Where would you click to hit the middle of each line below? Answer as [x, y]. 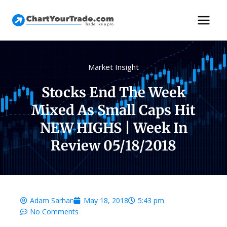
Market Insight [113, 67]
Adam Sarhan [52, 200]
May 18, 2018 [106, 200]
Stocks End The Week [113, 92]
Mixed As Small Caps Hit [113, 110]
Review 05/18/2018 [113, 145]
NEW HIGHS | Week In [113, 128]
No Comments [54, 212]
